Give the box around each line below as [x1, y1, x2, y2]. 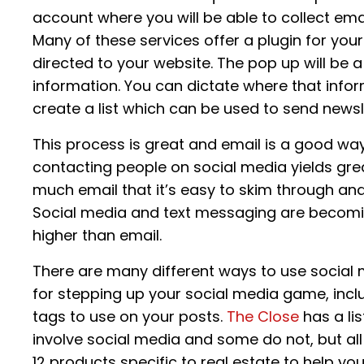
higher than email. [32, 225, 162, 246]
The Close [227, 306, 303, 327]
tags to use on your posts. [32, 306, 227, 327]
